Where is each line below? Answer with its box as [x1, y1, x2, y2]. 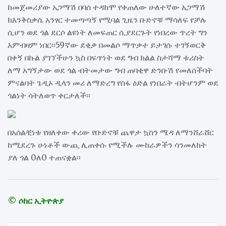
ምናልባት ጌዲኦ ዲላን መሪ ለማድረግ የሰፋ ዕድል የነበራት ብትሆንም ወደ [8, 78, 218, 88]
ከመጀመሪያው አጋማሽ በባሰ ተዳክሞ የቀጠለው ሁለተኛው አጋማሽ [8, 2, 205, 13]
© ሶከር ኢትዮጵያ [8, 196, 64, 206]
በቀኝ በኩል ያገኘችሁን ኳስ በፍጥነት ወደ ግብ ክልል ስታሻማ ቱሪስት [8, 52, 204, 63]
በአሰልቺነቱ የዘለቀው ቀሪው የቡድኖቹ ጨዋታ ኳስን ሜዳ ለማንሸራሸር [8, 127, 214, 138]
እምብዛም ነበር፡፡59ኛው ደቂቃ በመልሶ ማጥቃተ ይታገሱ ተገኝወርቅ [8, 40, 206, 50]
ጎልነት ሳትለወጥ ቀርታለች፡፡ [8, 90, 90, 101]
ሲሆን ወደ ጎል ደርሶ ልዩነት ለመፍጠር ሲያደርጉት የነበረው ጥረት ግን [8, 27, 207, 38]
